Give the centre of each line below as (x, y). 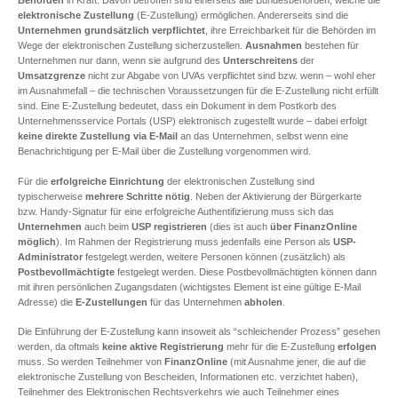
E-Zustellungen (111, 302)
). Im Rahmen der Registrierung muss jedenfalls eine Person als (195, 241)
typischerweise (52, 196)
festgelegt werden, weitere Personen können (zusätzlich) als (214, 256)
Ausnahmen (274, 46)
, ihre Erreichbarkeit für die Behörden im (291, 31)
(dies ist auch (239, 226)
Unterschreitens (260, 61)
